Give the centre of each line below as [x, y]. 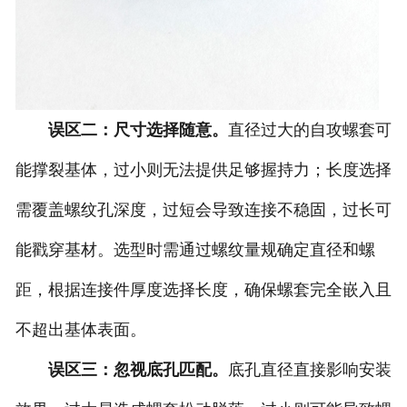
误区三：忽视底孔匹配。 [138, 370]
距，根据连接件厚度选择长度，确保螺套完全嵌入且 [203, 290]
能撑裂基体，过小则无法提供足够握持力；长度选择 [203, 170]
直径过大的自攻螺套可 [309, 130]
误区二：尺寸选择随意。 [138, 130]
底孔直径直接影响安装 [309, 370]
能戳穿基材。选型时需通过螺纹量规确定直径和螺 [195, 250]
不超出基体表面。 [80, 330]
